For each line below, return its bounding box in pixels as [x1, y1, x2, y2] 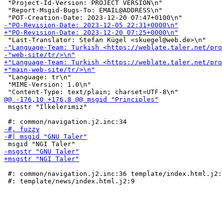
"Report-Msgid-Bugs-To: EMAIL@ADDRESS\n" [4, 6, 163, 14]
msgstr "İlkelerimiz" [4, 103, 87, 111]
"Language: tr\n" [4, 73, 71, 81]
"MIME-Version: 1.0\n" [4, 81, 91, 88]
